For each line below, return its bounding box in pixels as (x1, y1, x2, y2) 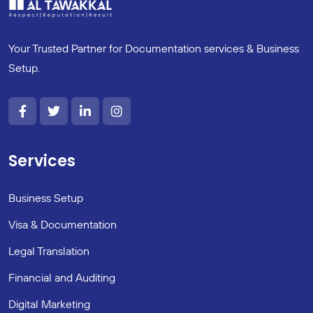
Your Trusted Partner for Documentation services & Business (8, 41, 299, 55)
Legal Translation (8, 243, 89, 258)
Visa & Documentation (8, 217, 117, 231)
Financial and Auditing (8, 270, 115, 284)
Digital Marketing (8, 296, 90, 311)
